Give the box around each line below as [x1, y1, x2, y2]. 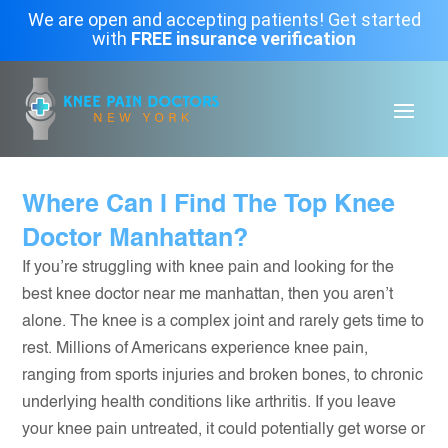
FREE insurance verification [131, 28, 356, 49]
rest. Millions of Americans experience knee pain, [22, 341, 369, 357]
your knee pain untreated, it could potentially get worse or [22, 422, 426, 438]
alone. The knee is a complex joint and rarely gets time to [22, 314, 425, 330]
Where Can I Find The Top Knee [22, 193, 396, 218]
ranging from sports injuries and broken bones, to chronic [22, 368, 424, 384]
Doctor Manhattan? [22, 227, 249, 252]
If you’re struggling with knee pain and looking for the [22, 260, 395, 276]
